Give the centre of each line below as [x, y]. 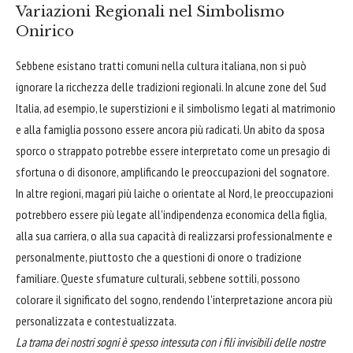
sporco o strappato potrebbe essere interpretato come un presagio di [173, 151]
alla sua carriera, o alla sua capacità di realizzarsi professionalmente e [174, 236]
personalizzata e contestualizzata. [96, 321]
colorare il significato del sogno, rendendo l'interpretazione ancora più [174, 300]
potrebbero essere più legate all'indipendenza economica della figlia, [171, 215]
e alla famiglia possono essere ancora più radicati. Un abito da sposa [170, 130]
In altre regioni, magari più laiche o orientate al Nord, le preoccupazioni [175, 193]
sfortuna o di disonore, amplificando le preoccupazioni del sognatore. [173, 172]
